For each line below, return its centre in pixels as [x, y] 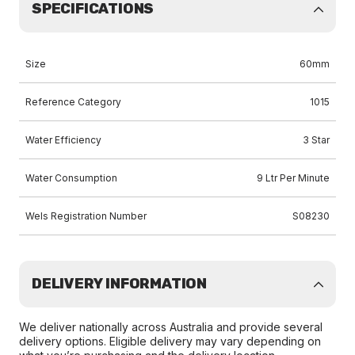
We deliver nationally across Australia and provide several [171, 327]
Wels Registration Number [86, 216]
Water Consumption [71, 178]
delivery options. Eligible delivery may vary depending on [170, 341]
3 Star [316, 140]
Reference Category [73, 102]
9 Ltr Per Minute [293, 178]
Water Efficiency [63, 140]
